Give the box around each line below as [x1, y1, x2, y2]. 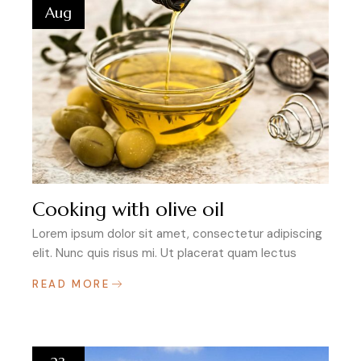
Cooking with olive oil [32, 197, 224, 222]
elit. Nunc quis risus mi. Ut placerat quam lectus [32, 244, 297, 261]
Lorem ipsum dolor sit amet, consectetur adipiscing [32, 225, 322, 242]
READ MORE [32, 276, 110, 291]
